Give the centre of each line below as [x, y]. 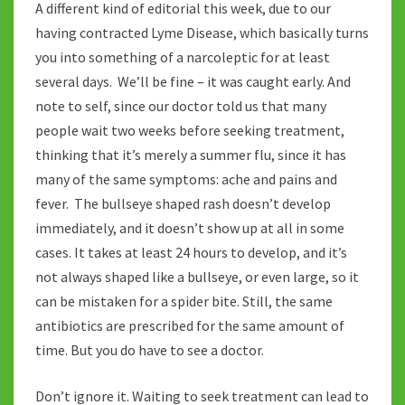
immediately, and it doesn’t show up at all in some [190, 228]
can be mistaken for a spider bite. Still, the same [184, 301]
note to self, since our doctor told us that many [181, 106]
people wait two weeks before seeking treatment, [190, 131]
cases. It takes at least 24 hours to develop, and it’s [191, 253]
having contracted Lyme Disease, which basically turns [202, 33]
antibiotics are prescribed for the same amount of [190, 326]
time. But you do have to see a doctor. [150, 350]
